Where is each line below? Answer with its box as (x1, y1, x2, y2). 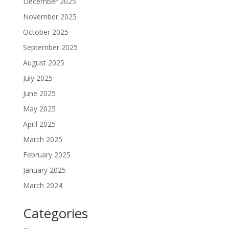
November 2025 (22, 11, 77, 21)
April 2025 (22, 119, 56, 129)
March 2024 (22, 180, 62, 190)
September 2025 (22, 42, 78, 52)
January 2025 (22, 165, 66, 175)
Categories (22, 203, 88, 222)
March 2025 (22, 134, 62, 144)
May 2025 (22, 103, 56, 113)
